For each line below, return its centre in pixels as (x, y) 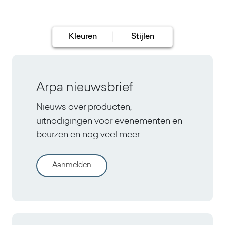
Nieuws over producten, (84, 108)
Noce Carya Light (158, 12)
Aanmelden (72, 165)
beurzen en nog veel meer (88, 135)
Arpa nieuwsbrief (85, 88)
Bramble (35, 12)
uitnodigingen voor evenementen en (109, 122)
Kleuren (83, 37)
